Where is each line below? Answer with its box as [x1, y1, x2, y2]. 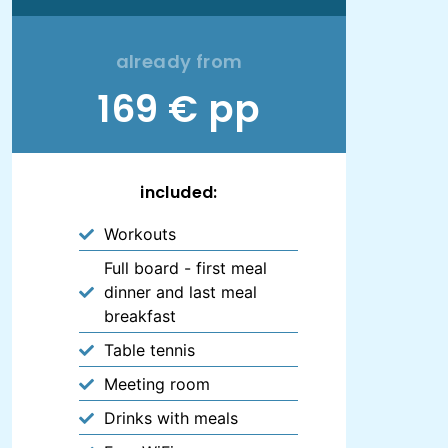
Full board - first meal [104, 258, 268, 279]
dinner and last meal [104, 282, 258, 303]
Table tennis [104, 340, 196, 361]
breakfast [104, 306, 177, 327]
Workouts [104, 224, 177, 245]
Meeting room [104, 374, 211, 395]
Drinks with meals [104, 408, 239, 429]
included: [140, 181, 218, 205]
